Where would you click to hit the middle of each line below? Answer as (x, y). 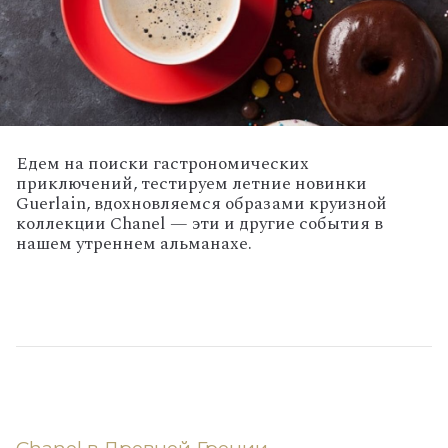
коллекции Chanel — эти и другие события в (199, 223)
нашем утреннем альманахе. (134, 243)
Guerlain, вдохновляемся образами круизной (201, 203)
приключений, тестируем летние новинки (191, 183)
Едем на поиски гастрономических (162, 163)
